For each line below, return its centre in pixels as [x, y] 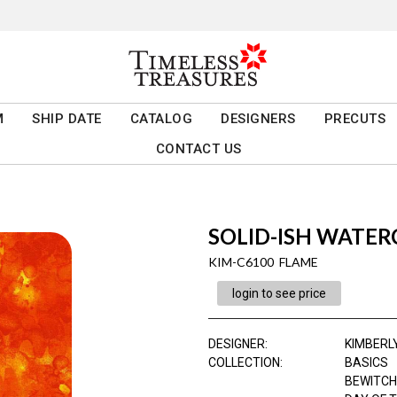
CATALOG [161, 119]
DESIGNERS [258, 119]
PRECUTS [355, 119]
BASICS [366, 363]
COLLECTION [244, 363]
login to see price [279, 294]
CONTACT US [198, 149]
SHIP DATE [67, 119]
